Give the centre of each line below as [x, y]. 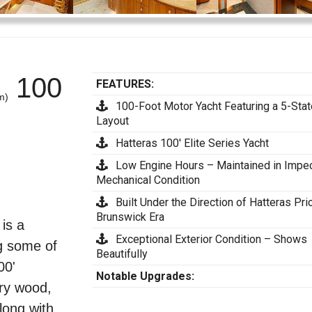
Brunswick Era [131, 217]
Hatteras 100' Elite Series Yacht [188, 143]
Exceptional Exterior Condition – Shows [208, 240]
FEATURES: [125, 84]
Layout [113, 121]
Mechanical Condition [148, 180]
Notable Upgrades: [146, 276]
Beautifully [122, 254]
